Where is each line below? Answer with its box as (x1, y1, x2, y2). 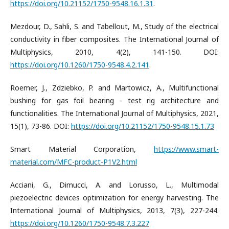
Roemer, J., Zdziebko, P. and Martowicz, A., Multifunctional (10, 83, 219, 93)
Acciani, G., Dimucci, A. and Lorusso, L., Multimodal (10, 180, 219, 190)
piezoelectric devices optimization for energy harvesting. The (10, 193, 219, 202)
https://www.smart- (154, 144, 219, 154)
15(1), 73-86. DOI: (10, 121, 71, 131)
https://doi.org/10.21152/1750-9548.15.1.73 (71, 121, 214, 131)
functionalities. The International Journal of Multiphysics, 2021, (10, 108, 219, 118)
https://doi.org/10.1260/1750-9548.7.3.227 (10, 218, 149, 228)
